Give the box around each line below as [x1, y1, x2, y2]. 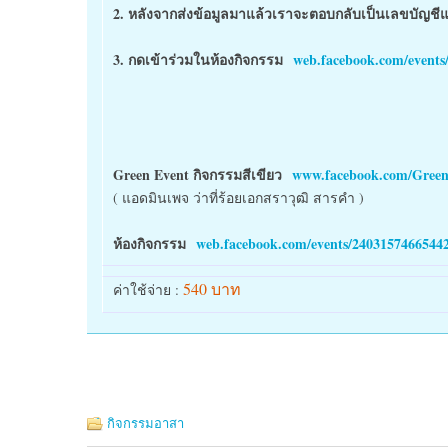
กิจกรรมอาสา [107, 414, 184, 432]
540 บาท [183, 278, 241, 299]
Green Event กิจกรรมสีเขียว [113, 164, 292, 185]
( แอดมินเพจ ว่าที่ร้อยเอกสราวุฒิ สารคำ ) [113, 188, 364, 207]
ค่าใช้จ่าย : [113, 280, 183, 299]
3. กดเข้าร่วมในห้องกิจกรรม [113, 49, 293, 70]
